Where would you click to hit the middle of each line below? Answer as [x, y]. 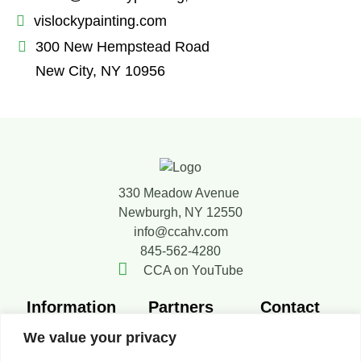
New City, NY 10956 [100, 71]
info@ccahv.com [180, 232]
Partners [180, 307]
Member [39, 329]
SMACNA [172, 329]
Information [71, 307]
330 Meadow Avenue [179, 193]
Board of [259, 348]
